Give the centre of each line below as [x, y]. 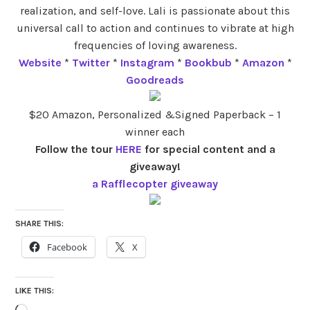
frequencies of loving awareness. [155, 45]
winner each [155, 131]
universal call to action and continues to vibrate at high [155, 28]
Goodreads [155, 80]
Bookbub [208, 62]
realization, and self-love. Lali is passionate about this [155, 10]
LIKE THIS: [35, 290]
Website [40, 62]
